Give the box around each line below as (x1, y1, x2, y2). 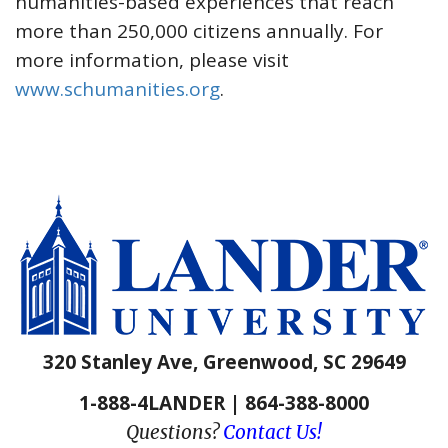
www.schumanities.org (15, 76, 220, 102)
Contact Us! (223, 420, 322, 444)
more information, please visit (15, 47, 289, 73)
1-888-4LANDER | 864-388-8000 (79, 390, 369, 416)
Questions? (126, 420, 223, 444)
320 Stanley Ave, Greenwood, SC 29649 (42, 349, 406, 375)
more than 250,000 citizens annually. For (15, 18, 383, 44)
